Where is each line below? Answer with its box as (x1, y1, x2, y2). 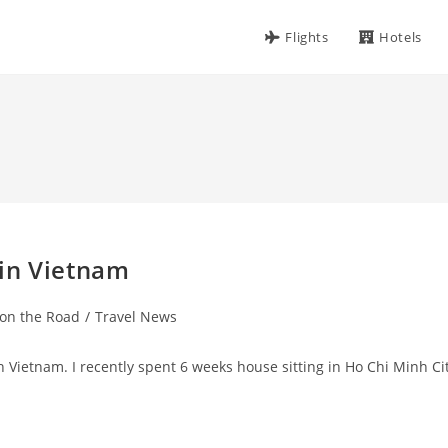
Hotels (379, 28, 422, 46)
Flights (285, 28, 329, 46)
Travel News (95, 307, 177, 326)
